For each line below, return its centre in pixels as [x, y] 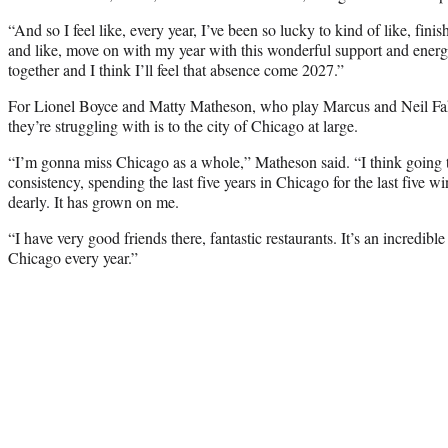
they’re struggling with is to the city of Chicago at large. [183, 125]
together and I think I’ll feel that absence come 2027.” [176, 69]
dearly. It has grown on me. [93, 201]
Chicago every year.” [73, 257]
